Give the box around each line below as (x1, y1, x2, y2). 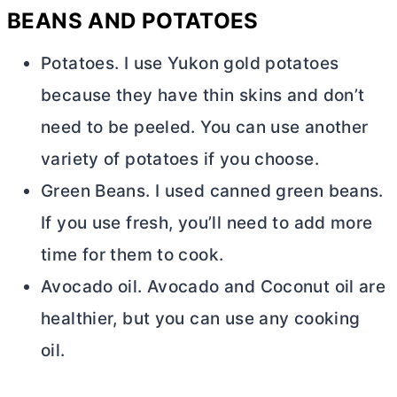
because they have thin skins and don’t (41, 85, 365, 106)
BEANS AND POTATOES (7, 8, 259, 35)
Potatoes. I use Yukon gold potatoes (41, 53, 339, 74)
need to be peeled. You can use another (41, 117, 369, 138)
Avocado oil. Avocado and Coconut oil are (41, 276, 386, 298)
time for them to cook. (41, 245, 224, 266)
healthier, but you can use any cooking (41, 308, 361, 330)
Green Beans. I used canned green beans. (41, 181, 384, 202)
